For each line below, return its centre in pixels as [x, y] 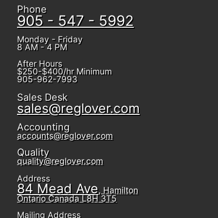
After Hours [40, 63]
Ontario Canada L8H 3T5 [67, 199]
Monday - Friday [50, 39]
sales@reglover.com [78, 108]
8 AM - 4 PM [42, 47]
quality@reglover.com [60, 161]
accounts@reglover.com [65, 135]
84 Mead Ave [58, 189]
